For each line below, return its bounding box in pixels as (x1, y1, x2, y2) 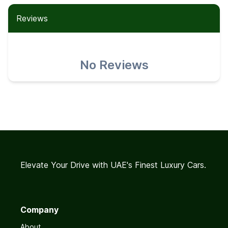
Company (20, 205, 59, 215)
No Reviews (79, 58, 149, 72)
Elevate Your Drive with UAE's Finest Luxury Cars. (20, 160, 206, 170)
